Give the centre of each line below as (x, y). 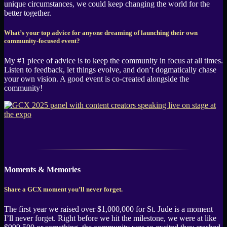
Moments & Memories (42, 169)
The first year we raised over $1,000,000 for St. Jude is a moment (108, 209)
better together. (28, 13)
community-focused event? (42, 41)
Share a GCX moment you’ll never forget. (63, 190)
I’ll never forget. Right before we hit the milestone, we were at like (110, 218)
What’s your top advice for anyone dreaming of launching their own (101, 32)
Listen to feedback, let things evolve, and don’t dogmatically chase (110, 69)
